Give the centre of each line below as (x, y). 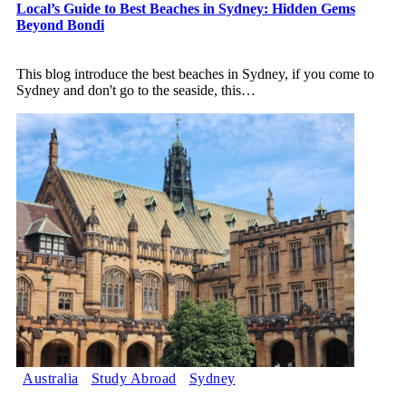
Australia (51, 378)
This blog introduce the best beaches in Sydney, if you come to (195, 73)
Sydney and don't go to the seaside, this (129, 90)
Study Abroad (134, 378)
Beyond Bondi (60, 24)
